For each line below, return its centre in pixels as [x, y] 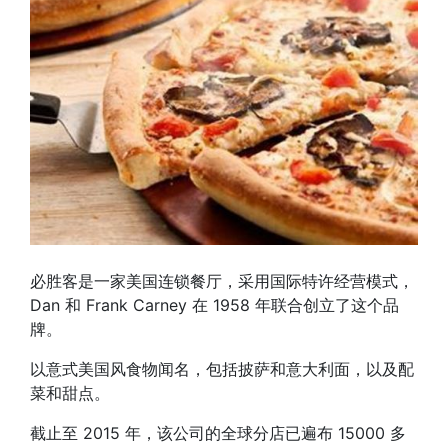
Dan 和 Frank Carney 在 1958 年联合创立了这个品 [214, 305]
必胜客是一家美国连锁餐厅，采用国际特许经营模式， [222, 281]
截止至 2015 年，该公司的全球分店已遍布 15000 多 [218, 433]
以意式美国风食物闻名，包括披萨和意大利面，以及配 [222, 369]
